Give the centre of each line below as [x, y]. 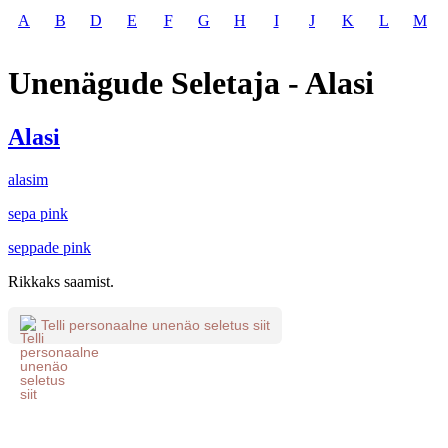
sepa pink [38, 213]
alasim [28, 179]
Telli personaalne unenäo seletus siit [155, 325]
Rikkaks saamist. [61, 281]
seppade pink [49, 247]
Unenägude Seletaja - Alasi [191, 83]
